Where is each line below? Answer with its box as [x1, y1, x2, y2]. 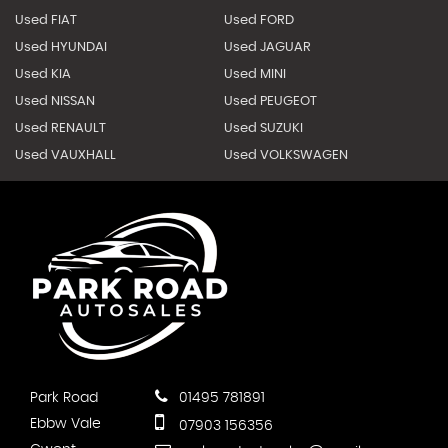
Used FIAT [15, 14, 77, 27]
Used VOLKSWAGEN [223, 149, 348, 162]
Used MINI [223, 68, 286, 81]
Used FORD [223, 14, 294, 27]
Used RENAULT [15, 122, 106, 135]
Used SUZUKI [223, 122, 303, 135]
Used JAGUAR [223, 41, 311, 54]
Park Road [30, 391, 98, 405]
